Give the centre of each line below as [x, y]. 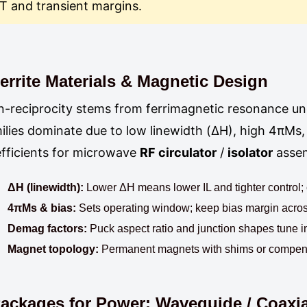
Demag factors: [48, 229]
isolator [250, 152]
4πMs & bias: [42, 208]
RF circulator [179, 152]
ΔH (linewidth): [46, 187]
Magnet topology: [53, 249]
